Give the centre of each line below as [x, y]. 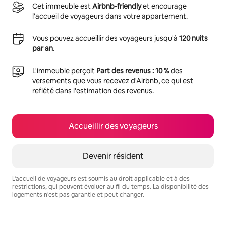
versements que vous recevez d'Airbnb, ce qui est [113, 80]
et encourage [164, 6]
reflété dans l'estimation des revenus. [93, 91]
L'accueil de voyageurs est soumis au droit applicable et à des [101, 178]
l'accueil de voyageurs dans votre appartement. [110, 16]
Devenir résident [113, 156]
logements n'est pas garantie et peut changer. [78, 194]
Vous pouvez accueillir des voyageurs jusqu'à [106, 38]
